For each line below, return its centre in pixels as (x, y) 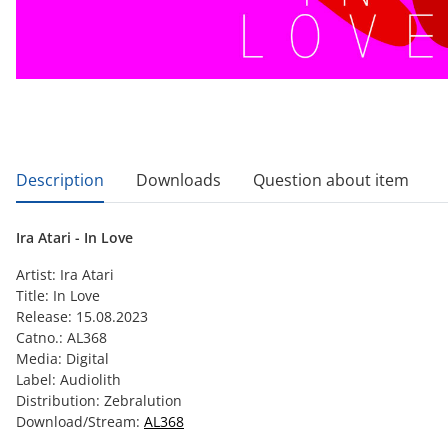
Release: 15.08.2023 (82, 316)
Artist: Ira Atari (65, 274)
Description (60, 180)
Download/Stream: (80, 421)
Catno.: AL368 (61, 337)
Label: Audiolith (68, 379)
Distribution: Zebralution (99, 400)
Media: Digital (62, 358)
